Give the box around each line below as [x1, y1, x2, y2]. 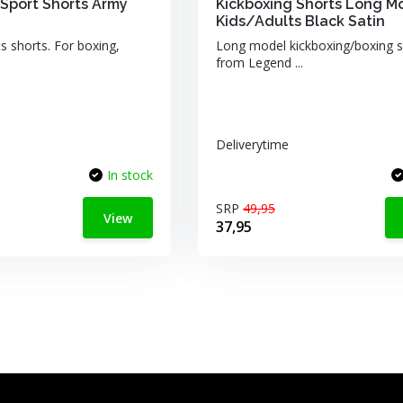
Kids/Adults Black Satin [215, 13, 385, 30]
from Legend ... [215, 54, 303, 71]
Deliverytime [215, 136, 289, 153]
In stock [106, 166, 153, 184]
